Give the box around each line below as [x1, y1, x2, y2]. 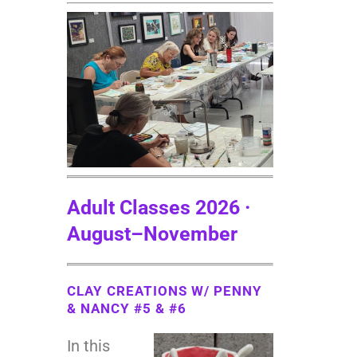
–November [131, 222, 237, 245]
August [67, 222, 131, 245]
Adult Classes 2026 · [67, 195, 251, 219]
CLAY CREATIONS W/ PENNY [67, 282, 262, 299]
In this [67, 335, 110, 355]
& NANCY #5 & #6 [67, 300, 186, 316]
